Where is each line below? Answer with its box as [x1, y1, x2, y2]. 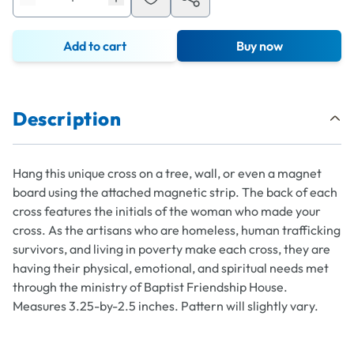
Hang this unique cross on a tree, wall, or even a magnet [13, 165, 322, 181]
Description [13, 107, 122, 130]
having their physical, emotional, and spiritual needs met [13, 260, 329, 276]
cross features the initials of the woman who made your [13, 203, 321, 219]
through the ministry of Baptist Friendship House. [13, 279, 288, 295]
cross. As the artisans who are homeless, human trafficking [13, 222, 341, 238]
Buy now [235, 38, 283, 54]
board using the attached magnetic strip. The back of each [13, 184, 337, 200]
